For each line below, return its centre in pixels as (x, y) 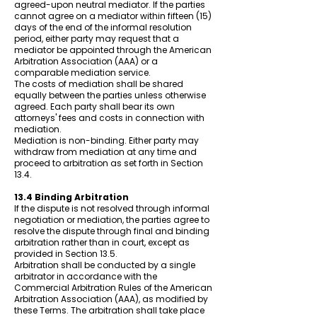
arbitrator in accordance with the (86, 276)
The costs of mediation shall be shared (99, 84)
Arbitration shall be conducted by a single (105, 265)
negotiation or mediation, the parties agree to (112, 220)
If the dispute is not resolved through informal (112, 208)
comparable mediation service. (82, 73)
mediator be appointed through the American (113, 50)
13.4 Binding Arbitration (71, 197)
